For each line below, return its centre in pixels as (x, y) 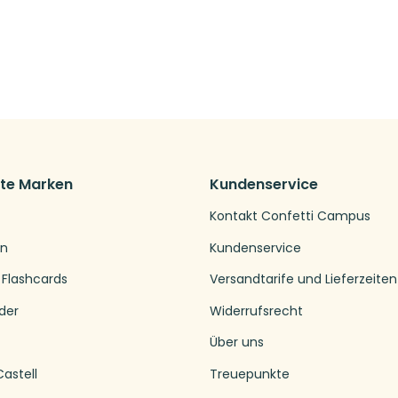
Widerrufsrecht (256, 310)
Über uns (237, 342)
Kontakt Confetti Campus (290, 215)
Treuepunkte (250, 374)
